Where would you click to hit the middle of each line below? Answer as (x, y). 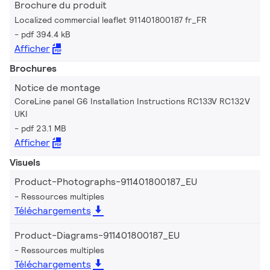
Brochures (33, 68)
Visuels (25, 162)
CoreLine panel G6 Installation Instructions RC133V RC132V (132, 101)
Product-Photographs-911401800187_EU (106, 181)
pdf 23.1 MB (44, 128)
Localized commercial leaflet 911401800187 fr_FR (111, 20)
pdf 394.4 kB (46, 34)
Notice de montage (57, 87)
